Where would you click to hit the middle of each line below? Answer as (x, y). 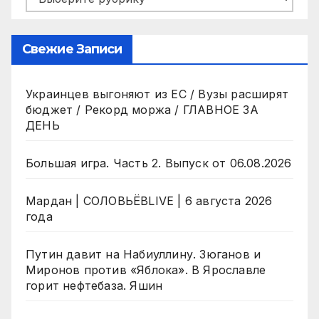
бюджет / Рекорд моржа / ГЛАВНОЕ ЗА (142, 110)
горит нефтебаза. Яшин (94, 286)
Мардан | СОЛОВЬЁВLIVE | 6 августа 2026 (149, 201)
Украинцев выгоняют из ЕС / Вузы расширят (157, 94)
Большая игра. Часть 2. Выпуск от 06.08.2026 (159, 163)
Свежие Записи (72, 49)
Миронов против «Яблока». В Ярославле (146, 270)
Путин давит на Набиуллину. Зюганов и (143, 255)
